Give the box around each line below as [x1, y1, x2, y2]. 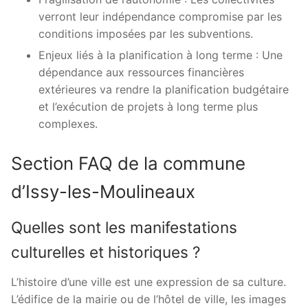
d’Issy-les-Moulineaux [11, 181, 195, 203]
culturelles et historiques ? [11, 243, 200, 262]
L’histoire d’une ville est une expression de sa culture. [11, 274, 286, 289]
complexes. [38, 117, 98, 131]
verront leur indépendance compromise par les [38, 10, 282, 24]
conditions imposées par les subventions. [38, 27, 253, 41]
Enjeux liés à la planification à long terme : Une [38, 48, 283, 63]
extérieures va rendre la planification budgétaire [38, 82, 289, 97]
